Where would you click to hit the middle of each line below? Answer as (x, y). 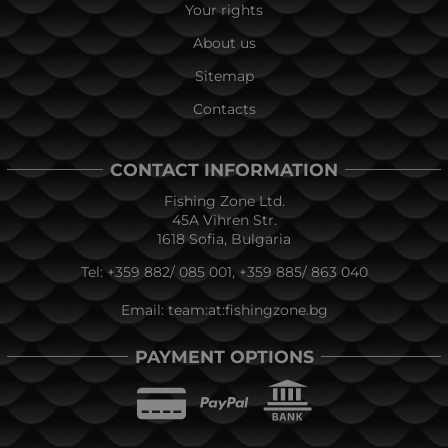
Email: (144, 309)
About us (224, 42)
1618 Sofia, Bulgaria (224, 238)
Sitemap (224, 75)
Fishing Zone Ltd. (224, 200)
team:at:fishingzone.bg (247, 309)
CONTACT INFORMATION (224, 169)
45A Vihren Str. (224, 219)
